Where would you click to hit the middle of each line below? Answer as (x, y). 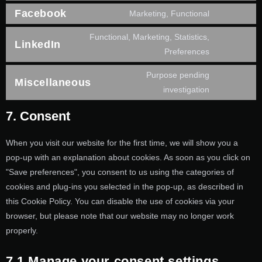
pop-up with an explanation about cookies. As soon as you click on (128, 158)
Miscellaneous (53, 82)
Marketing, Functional (169, 14)
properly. (22, 231)
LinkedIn (38, 44)
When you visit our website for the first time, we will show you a (122, 143)
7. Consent (38, 116)
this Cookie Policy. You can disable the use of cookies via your (120, 201)
